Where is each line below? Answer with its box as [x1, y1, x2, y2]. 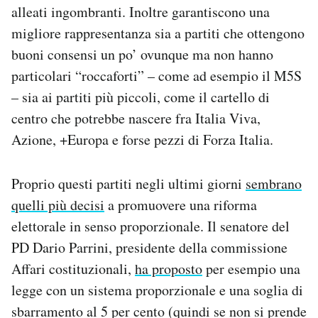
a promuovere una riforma [104, 195, 257, 215]
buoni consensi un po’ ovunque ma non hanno [11, 45, 273, 65]
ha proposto [135, 259, 202, 279]
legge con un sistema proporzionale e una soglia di [11, 280, 303, 300]
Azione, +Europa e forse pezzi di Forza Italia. [11, 130, 273, 150]
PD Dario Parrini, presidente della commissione [11, 238, 287, 258]
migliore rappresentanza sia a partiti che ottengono [11, 23, 305, 43]
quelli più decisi [11, 195, 104, 215]
